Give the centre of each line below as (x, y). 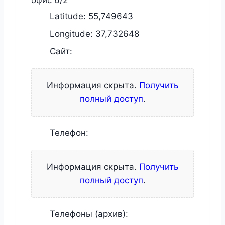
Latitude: (68, 16)
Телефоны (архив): (88, 214)
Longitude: (71, 33)
